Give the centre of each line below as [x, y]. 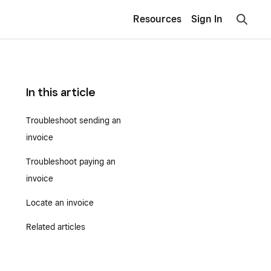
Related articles [55, 227]
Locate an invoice [60, 203]
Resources [157, 19]
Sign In [207, 19]
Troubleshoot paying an [70, 162]
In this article [60, 92]
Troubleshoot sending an [73, 120]
